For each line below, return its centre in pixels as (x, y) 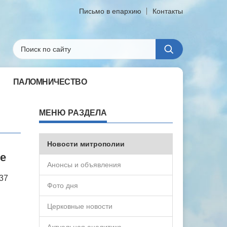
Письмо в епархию (110, 11)
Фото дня (63, 185)
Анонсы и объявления (84, 165)
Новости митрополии (86, 144)
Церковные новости (80, 206)
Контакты (168, 11)
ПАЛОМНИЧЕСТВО (50, 82)
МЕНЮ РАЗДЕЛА (73, 113)
